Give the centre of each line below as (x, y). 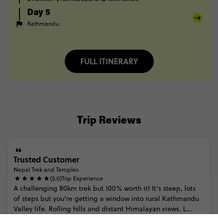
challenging (39, 188)
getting (86, 199)
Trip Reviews (109, 121)
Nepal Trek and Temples (46, 170)
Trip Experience (82, 178)
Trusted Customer (46, 159)
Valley (23, 209)
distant (113, 209)
